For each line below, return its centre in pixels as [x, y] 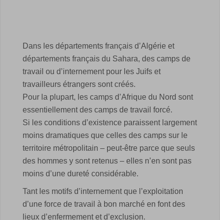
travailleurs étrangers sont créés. [79, 84]
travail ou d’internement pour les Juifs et [92, 71]
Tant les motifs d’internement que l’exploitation [103, 191]
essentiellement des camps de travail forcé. [97, 110]
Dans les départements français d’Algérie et [98, 46]
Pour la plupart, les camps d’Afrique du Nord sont [108, 97]
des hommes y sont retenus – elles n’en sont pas [107, 161]
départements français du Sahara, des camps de [107, 59]
